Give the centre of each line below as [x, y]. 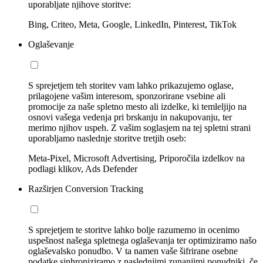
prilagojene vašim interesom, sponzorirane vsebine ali [127, 96]
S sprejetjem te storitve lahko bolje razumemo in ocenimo [134, 230]
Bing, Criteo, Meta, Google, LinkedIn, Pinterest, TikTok [132, 25]
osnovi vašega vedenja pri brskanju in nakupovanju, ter [130, 117]
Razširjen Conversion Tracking [86, 189]
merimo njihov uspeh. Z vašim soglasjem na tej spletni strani [139, 128]
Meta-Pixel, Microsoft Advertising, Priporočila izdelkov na [136, 159]
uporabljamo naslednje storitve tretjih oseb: [107, 139]
